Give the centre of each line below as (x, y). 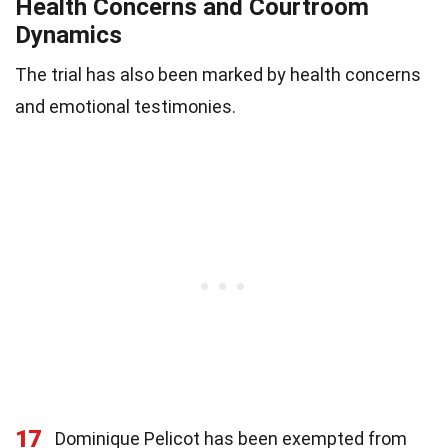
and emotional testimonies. (125, 107)
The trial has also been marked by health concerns (218, 75)
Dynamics (68, 35)
